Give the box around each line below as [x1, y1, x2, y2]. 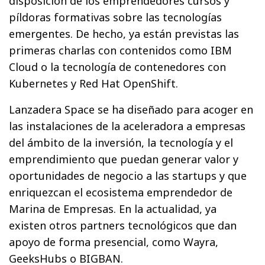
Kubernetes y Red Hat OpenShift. [9, 76, 179, 91]
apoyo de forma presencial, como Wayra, [9, 235, 219, 250]
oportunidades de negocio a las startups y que [9, 169, 247, 183]
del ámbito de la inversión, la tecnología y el [9, 135, 234, 150]
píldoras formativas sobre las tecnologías [9, 10, 222, 25]
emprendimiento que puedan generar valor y [9, 152, 239, 167]
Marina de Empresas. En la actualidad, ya [9, 202, 217, 216]
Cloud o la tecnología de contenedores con [9, 60, 227, 75]
